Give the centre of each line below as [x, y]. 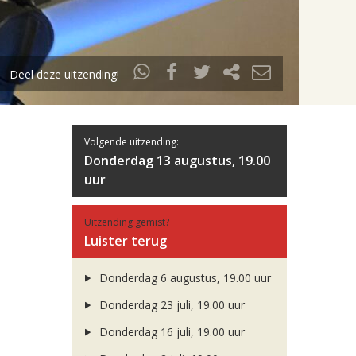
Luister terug [126, 241]
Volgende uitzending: [132, 142]
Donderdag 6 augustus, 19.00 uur [183, 278]
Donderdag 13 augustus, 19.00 [177, 161]
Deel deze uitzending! [70, 74]
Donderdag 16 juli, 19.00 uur [170, 332]
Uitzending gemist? [127, 222]
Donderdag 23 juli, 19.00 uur [170, 305]
